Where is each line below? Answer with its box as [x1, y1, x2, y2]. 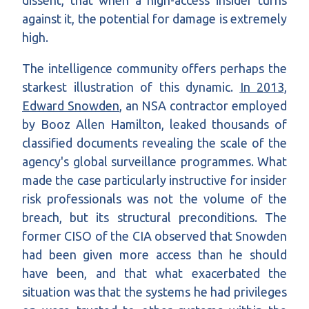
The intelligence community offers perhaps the [22, 61, 287, 76]
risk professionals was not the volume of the [22, 192, 287, 206]
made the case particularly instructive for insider [22, 173, 287, 188]
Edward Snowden [22, 99, 119, 113]
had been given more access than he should [22, 248, 287, 262]
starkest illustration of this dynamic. [22, 80, 240, 94]
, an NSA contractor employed [119, 99, 288, 113]
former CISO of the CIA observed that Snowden [22, 229, 287, 243]
